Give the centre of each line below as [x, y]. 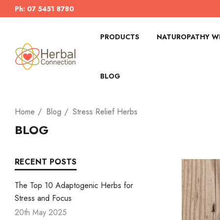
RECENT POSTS [46, 162]
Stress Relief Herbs [105, 112]
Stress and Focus [43, 198]
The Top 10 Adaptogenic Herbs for [74, 185]
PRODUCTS [120, 37]
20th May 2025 [41, 212]
